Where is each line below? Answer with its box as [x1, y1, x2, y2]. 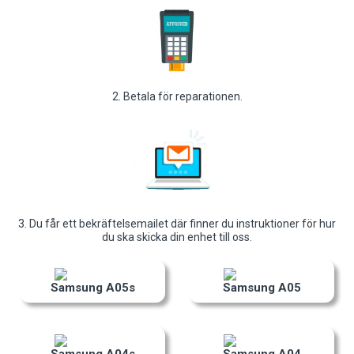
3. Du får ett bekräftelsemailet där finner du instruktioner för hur [18, 217, 336, 231]
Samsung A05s [50, 281, 135, 296]
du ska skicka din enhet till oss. [102, 231, 252, 244]
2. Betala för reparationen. [111, 89, 243, 103]
